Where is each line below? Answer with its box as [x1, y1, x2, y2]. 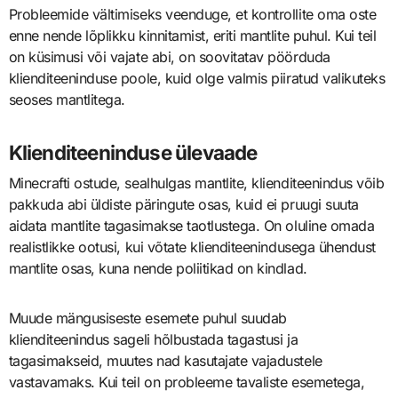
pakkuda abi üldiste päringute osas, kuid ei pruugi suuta [8, 195, 359, 213]
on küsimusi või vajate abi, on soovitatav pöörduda [8, 48, 330, 67]
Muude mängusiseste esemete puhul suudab [8, 308, 287, 327]
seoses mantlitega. [8, 91, 125, 109]
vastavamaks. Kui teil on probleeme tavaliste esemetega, [8, 372, 365, 391]
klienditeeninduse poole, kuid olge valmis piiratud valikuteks [8, 69, 386, 88]
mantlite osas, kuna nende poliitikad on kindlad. [8, 259, 307, 277]
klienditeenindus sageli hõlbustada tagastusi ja [8, 330, 298, 348]
